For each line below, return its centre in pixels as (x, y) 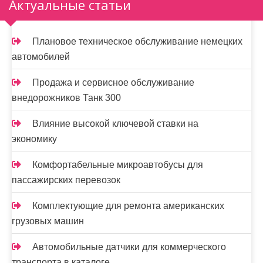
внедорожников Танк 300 (66, 98)
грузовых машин (48, 221)
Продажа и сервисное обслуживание (113, 82)
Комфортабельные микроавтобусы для (118, 165)
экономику (34, 139)
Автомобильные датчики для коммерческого (129, 247)
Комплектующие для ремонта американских (128, 206)
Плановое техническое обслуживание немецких (137, 41)
